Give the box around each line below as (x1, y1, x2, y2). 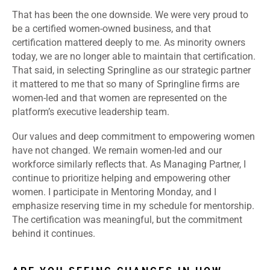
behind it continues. (12, 228, 95, 240)
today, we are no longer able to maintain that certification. (12, 51, 256, 63)
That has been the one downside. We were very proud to (12, 9, 248, 21)
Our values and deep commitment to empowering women (12, 131, 255, 143)
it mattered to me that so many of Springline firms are (12, 78, 239, 90)
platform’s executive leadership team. (12, 106, 172, 118)
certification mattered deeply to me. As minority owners (12, 37, 245, 49)
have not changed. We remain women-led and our (12, 145, 222, 157)
